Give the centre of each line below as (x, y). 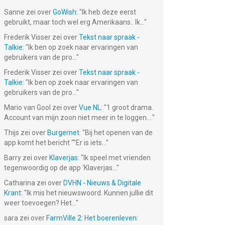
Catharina (20, 183)
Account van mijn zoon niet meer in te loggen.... (78, 118)
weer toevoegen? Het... (40, 203)
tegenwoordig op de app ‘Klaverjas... (60, 168)
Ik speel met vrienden (117, 158)
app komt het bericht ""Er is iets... (55, 143)
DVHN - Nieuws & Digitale (102, 183)
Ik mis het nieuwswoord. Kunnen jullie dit (90, 193)
